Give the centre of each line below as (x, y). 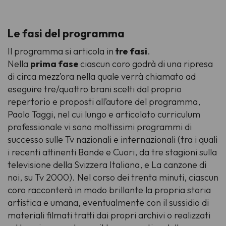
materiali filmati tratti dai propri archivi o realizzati (109, 215)
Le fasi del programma (66, 33)
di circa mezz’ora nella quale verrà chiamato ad (102, 76)
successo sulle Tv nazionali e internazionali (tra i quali (112, 139)
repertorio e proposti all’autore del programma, (104, 101)
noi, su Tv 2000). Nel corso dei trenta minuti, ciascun (113, 177)
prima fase (55, 64)
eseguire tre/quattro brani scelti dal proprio (95, 89)
